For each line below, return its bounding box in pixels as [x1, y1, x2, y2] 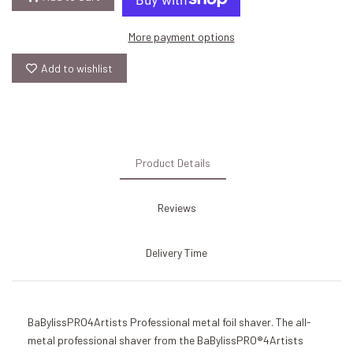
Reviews [157, 201, 196, 214]
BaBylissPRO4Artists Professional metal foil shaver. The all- [28, 315, 311, 329]
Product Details [135, 156, 210, 169]
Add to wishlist [41, 61, 113, 75]
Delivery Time [146, 246, 207, 259]
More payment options [128, 30, 235, 43]
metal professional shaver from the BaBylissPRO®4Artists [28, 333, 303, 347]
